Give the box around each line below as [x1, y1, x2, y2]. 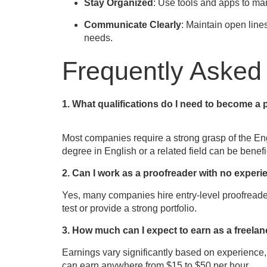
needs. [84, 33, 113, 43]
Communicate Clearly [84, 20, 182, 30]
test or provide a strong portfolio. [61, 203, 197, 213]
